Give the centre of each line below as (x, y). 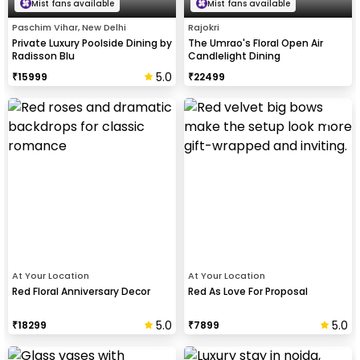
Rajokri (204, 27)
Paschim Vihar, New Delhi (69, 27)
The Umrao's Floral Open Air (256, 43)
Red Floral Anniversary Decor (81, 291)
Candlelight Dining (234, 55)
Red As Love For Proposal (248, 291)
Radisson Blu (43, 55)
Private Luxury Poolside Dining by (92, 43)
